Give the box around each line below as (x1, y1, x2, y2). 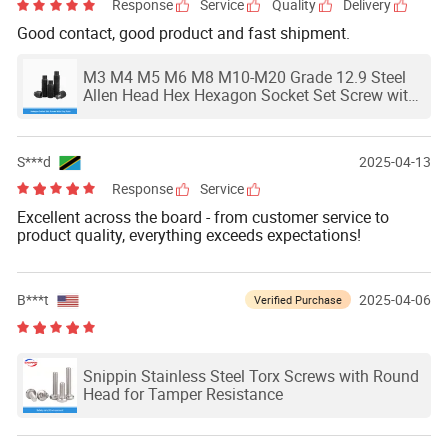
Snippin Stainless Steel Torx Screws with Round (82, 365, 419, 388)
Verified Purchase (253, 291, 342, 307)
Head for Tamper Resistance (82, 383, 283, 406)
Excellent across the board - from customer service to (16, 205, 389, 228)
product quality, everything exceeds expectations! (16, 223, 361, 246)
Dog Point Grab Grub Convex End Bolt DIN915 (82, 102, 405, 125)
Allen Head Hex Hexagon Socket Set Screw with (82, 84, 417, 107)
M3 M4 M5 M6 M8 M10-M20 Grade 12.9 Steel (82, 66, 406, 89)
